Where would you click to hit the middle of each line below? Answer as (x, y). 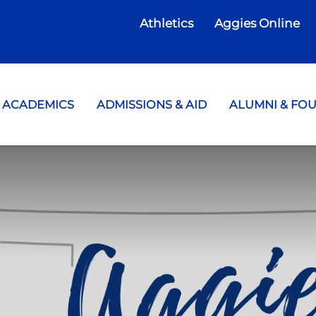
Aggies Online (257, 23)
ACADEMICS (38, 104)
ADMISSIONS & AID (152, 104)
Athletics (167, 23)
